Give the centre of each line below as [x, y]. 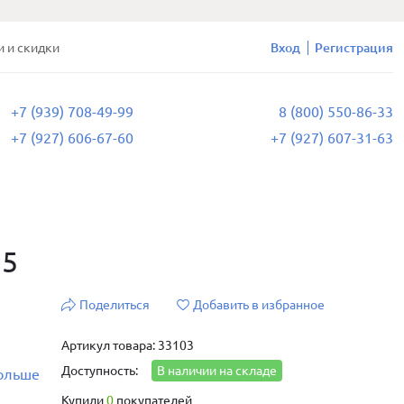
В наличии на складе [217, 371]
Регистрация [354, 48]
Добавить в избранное [259, 305]
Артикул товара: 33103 [128, 345]
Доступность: [101, 371]
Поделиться [115, 305]
